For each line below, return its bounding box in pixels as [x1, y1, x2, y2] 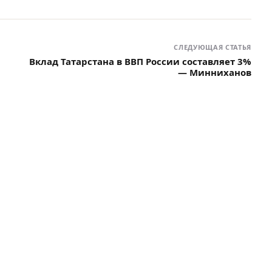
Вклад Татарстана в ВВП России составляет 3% [29, 55, 251, 67]
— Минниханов [178, 66, 251, 78]
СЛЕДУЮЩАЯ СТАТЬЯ [174, 42, 251, 52]
